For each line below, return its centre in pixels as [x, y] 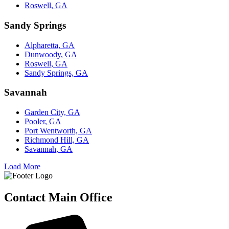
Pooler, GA [43, 122]
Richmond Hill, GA [57, 140]
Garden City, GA [52, 112]
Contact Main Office [58, 197]
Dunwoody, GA [51, 54]
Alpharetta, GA [50, 45]
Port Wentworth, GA [58, 131]
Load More [22, 167]
